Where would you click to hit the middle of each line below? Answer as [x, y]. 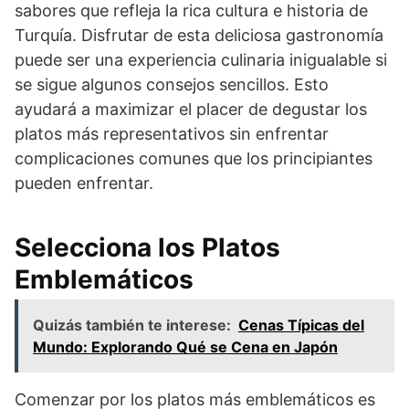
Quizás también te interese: [132, 325]
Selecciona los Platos [147, 247]
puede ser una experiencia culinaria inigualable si [201, 59]
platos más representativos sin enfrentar [172, 133]
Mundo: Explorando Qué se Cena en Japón [185, 346]
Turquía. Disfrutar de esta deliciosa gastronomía [199, 35]
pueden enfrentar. [84, 183]
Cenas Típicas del [301, 325]
